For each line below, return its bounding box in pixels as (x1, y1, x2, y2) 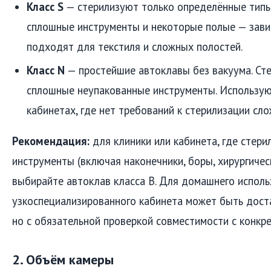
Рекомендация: (12, 133, 90, 148)
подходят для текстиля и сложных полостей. (27, 39, 243, 54)
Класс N (27, 62, 65, 77)
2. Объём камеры (12, 250, 114, 268)
